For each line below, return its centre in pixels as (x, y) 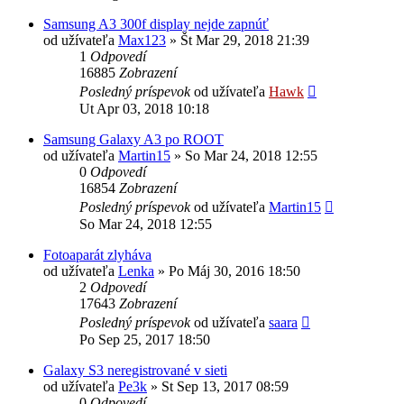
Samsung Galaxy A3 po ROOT (133, 139)
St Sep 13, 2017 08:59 (225, 386)
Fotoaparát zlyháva (97, 254)
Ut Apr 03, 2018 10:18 (144, 108)
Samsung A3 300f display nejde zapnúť (156, 23)
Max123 (142, 40)
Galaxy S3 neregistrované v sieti (135, 370)
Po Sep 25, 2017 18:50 (145, 339)
